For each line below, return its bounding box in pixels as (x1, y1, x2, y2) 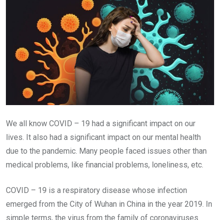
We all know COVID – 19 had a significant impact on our (6, 119, 195, 128)
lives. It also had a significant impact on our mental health (6, 133, 201, 142)
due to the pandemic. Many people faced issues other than (6, 146, 207, 156)
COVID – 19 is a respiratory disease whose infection (6, 186, 187, 195)
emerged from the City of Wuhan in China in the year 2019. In (6, 199, 212, 209)
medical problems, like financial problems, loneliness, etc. (6, 160, 203, 169)
